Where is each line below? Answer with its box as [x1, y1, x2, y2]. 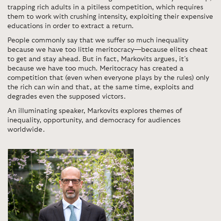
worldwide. [7, 126, 47, 133]
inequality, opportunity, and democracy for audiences [7, 117, 181, 124]
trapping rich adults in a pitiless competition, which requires [7, 4, 203, 11]
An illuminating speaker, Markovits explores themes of [7, 108, 182, 114]
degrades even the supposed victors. [7, 93, 126, 100]
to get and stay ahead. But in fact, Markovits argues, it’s [7, 56, 188, 63]
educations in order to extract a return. [7, 23, 134, 30]
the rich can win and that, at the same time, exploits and [7, 84, 194, 91]
